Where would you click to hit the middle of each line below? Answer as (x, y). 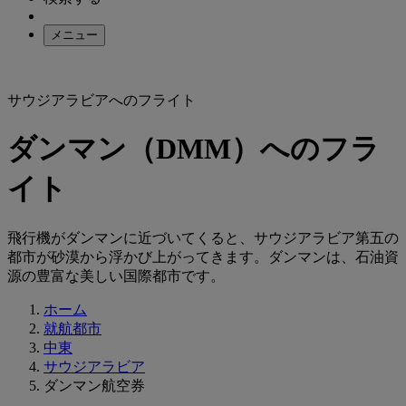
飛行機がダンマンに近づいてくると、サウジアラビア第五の (203, 237)
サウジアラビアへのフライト (101, 100)
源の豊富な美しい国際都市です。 (116, 275)
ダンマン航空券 (94, 385)
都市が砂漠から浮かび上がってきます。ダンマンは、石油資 (203, 256)
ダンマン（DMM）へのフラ (193, 149)
